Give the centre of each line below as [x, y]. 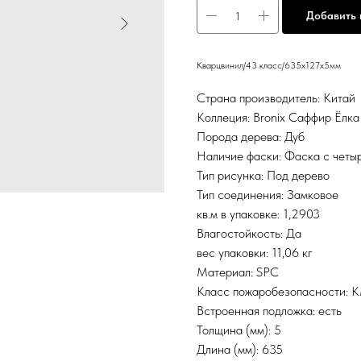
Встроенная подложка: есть [269, 311]
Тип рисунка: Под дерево [263, 176]
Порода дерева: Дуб [251, 137]
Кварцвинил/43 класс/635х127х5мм [269, 66]
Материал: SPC [238, 272]
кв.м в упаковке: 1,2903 [258, 214]
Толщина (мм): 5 [239, 330]
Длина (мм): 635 [240, 350]
